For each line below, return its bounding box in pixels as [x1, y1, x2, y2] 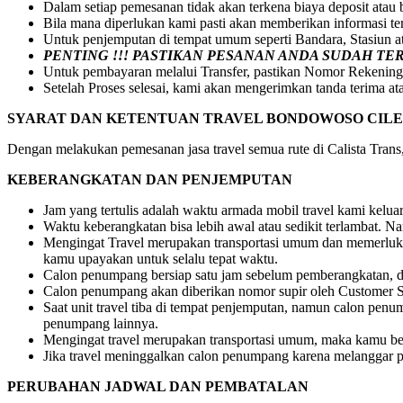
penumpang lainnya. [43, 316, 158, 332]
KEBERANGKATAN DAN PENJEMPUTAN [7, 172, 292, 188]
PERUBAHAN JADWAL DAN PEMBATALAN [7, 379, 309, 395]
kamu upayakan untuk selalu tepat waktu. [43, 251, 278, 267]
